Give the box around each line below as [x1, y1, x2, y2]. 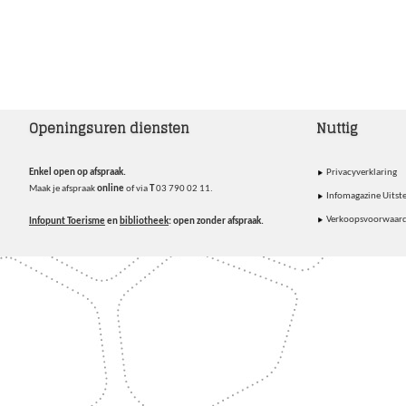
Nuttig [315, 116, 358, 140]
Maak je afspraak [28, 183, 97, 194]
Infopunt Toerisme [28, 216, 105, 227]
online [96, 183, 124, 194]
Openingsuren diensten [28, 116, 189, 140]
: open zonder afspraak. [168, 216, 264, 227]
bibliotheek [119, 216, 169, 227]
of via [123, 183, 150, 194]
